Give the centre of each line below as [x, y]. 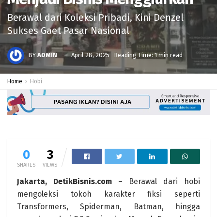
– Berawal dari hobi [156, 181]
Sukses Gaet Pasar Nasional [68, 31]
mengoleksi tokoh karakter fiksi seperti [108, 194]
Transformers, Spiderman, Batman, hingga [108, 206]
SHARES [26, 165]
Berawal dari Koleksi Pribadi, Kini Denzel [95, 18]
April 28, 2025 [90, 55]
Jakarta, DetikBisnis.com [64, 181]
